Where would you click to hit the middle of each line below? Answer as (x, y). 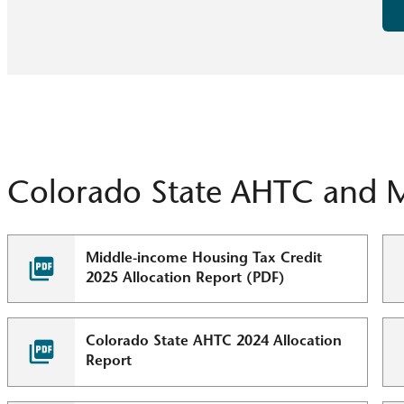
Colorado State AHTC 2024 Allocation (214, 342)
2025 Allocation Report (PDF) (186, 278)
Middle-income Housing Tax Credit (204, 258)
